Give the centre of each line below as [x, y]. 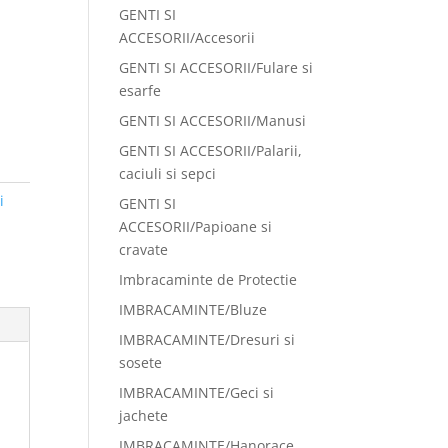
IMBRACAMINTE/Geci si [197, 392]
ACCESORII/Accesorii [187, 37]
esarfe [140, 90]
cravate [144, 249]
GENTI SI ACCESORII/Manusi [213, 120]
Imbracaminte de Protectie [208, 279]
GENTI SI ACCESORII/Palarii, [211, 150]
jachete [144, 415]
